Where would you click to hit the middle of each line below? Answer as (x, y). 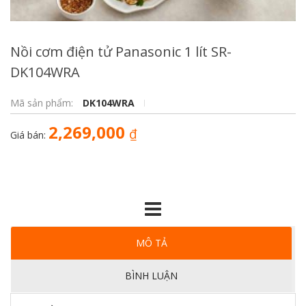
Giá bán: (29, 135)
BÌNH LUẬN (151, 276)
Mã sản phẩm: (43, 103)
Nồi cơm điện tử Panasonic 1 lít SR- (121, 52)
